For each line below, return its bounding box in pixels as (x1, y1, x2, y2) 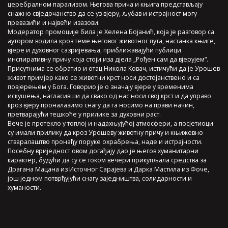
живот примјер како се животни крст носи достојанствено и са (8, 73, 199, 82)
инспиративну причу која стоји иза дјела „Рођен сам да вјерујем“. (8, 55, 208, 64)
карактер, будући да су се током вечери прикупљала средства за (8, 156, 207, 165)
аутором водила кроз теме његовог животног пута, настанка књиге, (8, 37, 215, 46)
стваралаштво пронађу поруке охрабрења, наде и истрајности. (8, 137, 203, 147)
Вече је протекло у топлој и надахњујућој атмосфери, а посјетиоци (8, 119, 213, 128)
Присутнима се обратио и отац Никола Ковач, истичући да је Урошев (8, 64, 220, 73)
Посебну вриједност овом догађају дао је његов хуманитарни (8, 147, 198, 156)
